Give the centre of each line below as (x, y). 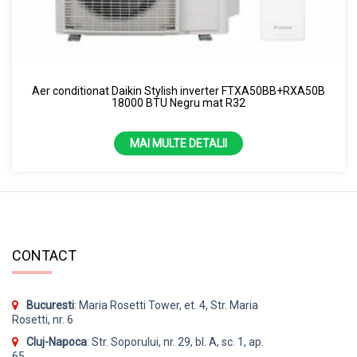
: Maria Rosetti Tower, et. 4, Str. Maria (166, 305)
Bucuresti (50, 305)
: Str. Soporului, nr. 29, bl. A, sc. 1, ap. (175, 342)
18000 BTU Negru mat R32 (178, 103)
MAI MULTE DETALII (178, 143)
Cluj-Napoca (57, 342)
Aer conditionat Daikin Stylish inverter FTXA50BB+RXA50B (178, 91)
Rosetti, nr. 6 (43, 320)
